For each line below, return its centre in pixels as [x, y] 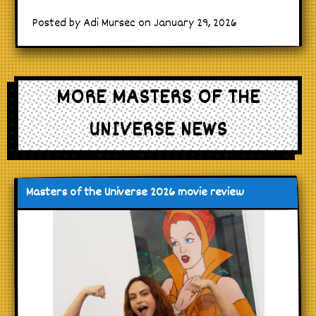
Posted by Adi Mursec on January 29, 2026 [134, 23]
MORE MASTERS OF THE [158, 99]
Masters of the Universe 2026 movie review [135, 193]
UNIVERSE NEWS [158, 132]
